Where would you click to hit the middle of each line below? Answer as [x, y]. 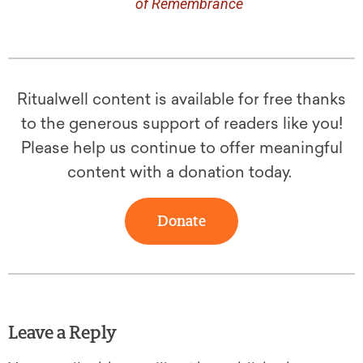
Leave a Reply [62, 333]
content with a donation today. [181, 173]
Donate [181, 222]
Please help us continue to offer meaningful [181, 148]
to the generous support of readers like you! [181, 124]
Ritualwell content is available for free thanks [181, 100]
